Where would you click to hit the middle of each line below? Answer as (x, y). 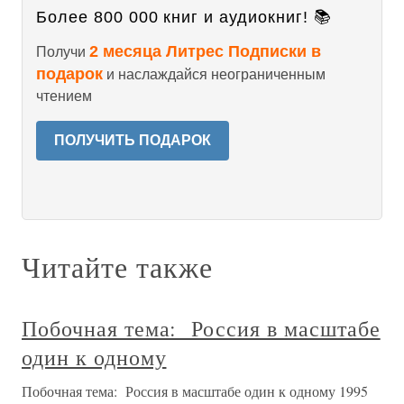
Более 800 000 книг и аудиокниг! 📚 (184, 17)
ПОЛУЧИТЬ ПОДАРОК (133, 140)
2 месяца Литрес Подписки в (205, 51)
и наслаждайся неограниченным (214, 74)
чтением (64, 96)
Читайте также (117, 266)
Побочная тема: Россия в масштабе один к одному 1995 (195, 391)
